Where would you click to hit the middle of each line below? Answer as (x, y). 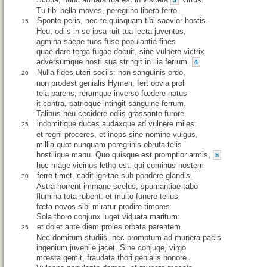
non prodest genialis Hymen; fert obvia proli (111, 83)
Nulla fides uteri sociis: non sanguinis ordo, (111, 73)
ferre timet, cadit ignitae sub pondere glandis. (115, 176)
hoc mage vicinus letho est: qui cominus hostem (120, 166)
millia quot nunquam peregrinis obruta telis (109, 145)
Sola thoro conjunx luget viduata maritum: (108, 217)
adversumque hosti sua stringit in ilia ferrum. (114, 62)
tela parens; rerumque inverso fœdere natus (112, 94)
